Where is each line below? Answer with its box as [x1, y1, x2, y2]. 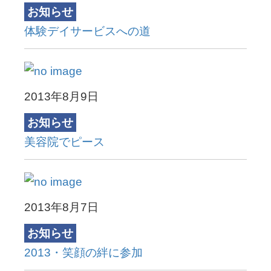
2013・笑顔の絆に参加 [24, 246, 143, 260]
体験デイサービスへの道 [24, 25, 151, 38]
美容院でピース [24, 135, 105, 149]
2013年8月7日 [24, 200, 99, 214]
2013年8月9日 [24, 90, 99, 103]
